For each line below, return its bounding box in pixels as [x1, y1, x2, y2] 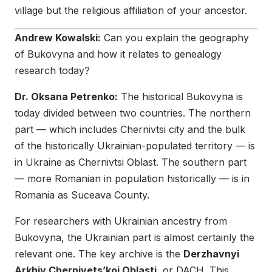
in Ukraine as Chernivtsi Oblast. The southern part [15, 155, 246, 168]
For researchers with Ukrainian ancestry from [15, 214, 227, 227]
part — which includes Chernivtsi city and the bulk [15, 123, 245, 135]
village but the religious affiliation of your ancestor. [15, 4, 247, 16]
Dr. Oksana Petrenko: [15, 90, 118, 103]
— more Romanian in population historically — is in [15, 172, 250, 185]
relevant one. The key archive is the [15, 247, 183, 260]
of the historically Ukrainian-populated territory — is [15, 139, 255, 152]
